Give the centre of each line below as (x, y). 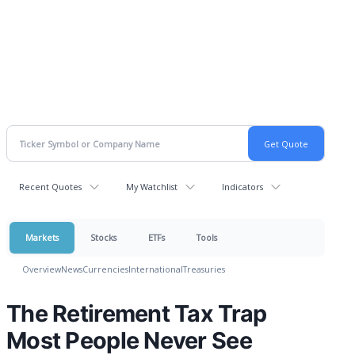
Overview (42, 269)
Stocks (103, 237)
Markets (42, 237)
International (156, 269)
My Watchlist (152, 187)
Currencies (105, 269)
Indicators (242, 187)
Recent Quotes (50, 187)
